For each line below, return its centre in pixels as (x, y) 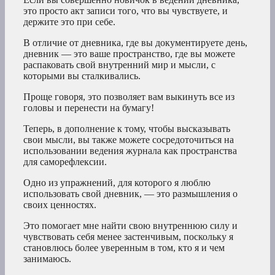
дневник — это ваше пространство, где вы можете (129, 54)
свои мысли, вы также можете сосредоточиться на (129, 140)
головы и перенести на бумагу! (89, 108)
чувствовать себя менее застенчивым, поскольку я (128, 237)
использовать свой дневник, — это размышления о (130, 194)
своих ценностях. (60, 205)
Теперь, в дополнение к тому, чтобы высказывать (127, 129)
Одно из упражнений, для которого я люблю (117, 183)
